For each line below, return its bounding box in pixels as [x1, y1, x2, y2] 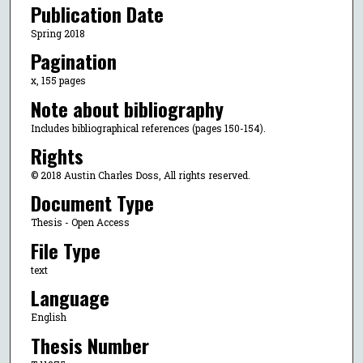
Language [30, 283, 109, 313]
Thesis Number [30, 330, 149, 360]
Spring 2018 [30, 26, 85, 40]
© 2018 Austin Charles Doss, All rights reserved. [30, 169, 250, 182]
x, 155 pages [30, 74, 86, 88]
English [30, 310, 66, 324]
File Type [30, 235, 100, 265]
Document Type [30, 188, 154, 218]
